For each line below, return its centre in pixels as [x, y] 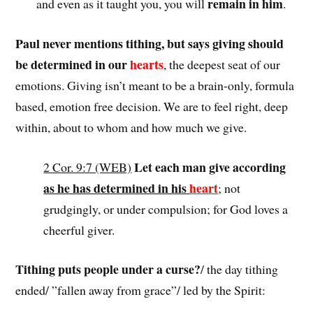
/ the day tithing [240, 269]
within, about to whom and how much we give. [131, 127]
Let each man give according [210, 167]
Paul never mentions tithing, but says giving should [150, 43]
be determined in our [73, 64]
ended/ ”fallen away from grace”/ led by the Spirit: [141, 290]
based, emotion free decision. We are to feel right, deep [152, 106]
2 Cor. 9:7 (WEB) [88, 167]
